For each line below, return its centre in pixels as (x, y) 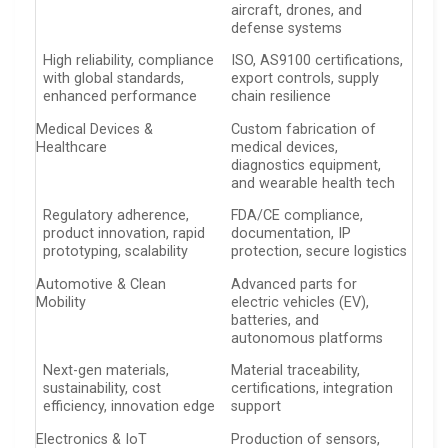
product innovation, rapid (124, 233)
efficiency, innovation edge (129, 406)
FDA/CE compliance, (297, 215)
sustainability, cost (102, 388)
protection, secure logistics (319, 251)
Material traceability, (296, 370)
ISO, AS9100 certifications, (317, 60)
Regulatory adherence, (116, 215)
